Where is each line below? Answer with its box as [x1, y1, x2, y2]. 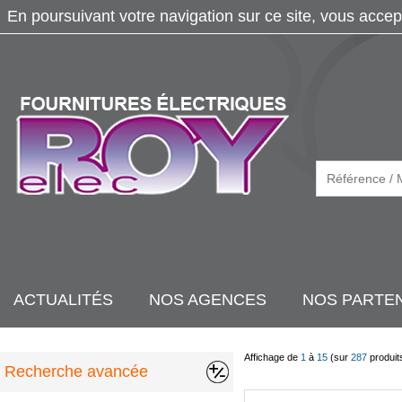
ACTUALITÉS [13, 291, 113, 309]
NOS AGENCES [149, 291, 267, 309]
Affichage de [244, 352, 301, 363]
